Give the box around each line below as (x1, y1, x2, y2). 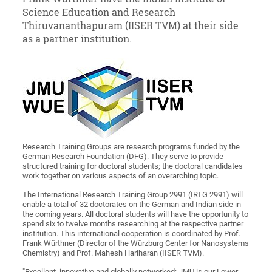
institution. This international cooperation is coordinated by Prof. (22, 229, 241, 239)
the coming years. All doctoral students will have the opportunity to (22, 209, 249, 219)
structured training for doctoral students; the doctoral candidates (22, 161, 243, 171)
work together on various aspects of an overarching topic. (22, 171, 219, 181)
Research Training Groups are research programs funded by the (22, 142, 240, 152)
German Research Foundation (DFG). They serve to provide (22, 152, 224, 161)
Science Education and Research (22, 6, 176, 19)
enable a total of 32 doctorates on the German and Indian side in (22, 200, 242, 209)
